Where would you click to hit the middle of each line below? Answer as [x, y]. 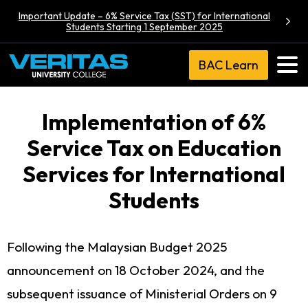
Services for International [154, 174]
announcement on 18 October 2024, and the [136, 270]
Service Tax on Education [154, 147]
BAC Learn [229, 65]
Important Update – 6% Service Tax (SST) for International [144, 16]
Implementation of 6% [154, 121]
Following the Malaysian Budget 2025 [117, 246]
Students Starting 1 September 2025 [144, 27]
